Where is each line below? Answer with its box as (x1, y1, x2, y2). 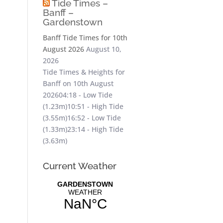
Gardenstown (42, 16, 103, 27)
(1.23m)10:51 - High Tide (42, 101, 123, 111)
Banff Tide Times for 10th (42, 32, 127, 42)
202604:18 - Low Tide (42, 90, 112, 100)
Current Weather (42, 160, 116, 171)
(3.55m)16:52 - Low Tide (42, 112, 121, 122)
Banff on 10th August (42, 78, 113, 88)
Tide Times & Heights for (42, 67, 125, 77)
